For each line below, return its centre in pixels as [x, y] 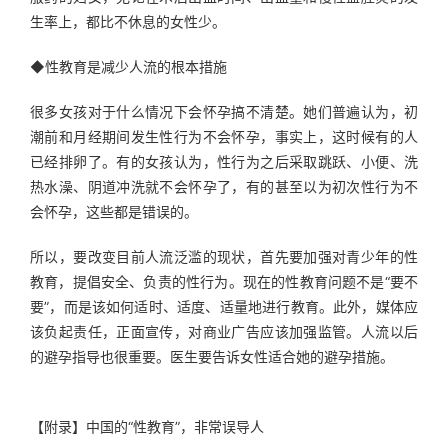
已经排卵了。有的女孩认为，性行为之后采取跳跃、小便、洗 [224, 161]
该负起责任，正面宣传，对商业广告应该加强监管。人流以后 [224, 331]
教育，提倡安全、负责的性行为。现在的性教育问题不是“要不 [224, 281]
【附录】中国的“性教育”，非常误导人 [147, 426]
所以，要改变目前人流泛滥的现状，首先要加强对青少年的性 [224, 256]
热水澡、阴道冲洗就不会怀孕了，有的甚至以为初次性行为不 [224, 186]
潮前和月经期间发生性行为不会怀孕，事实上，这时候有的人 [224, 136]
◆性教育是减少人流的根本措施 [128, 66]
